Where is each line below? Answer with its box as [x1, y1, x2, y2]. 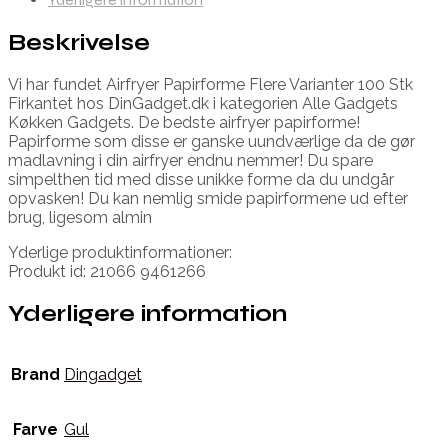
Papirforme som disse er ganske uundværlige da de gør [8, 131, 415, 151]
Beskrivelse [8, 28, 150, 56]
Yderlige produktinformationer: [8, 242, 232, 262]
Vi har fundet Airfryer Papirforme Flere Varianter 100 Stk [8, 74, 413, 94]
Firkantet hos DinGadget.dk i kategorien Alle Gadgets [8, 93, 398, 113]
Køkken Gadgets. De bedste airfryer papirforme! [8, 112, 360, 132]
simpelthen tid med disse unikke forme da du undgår [8, 169, 394, 189]
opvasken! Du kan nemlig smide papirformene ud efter [8, 188, 408, 208]
